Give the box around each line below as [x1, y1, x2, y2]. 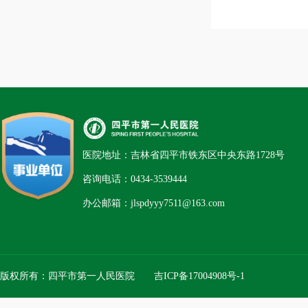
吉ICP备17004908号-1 [154, 271, 245, 281]
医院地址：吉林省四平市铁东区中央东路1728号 [82, 150, 285, 161]
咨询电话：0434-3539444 [82, 174, 187, 185]
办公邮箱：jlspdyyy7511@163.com [82, 198, 225, 209]
